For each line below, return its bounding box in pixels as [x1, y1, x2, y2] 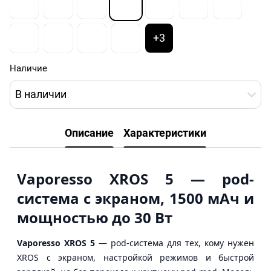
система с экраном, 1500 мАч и [17, 188, 254, 208]
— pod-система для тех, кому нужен [95, 237, 254, 249]
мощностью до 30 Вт [17, 207, 172, 227]
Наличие [10, 62, 47, 74]
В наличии [15, 88, 67, 101]
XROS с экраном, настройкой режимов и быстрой [17, 251, 254, 263]
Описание [65, 126, 114, 140]
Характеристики [123, 126, 206, 140]
